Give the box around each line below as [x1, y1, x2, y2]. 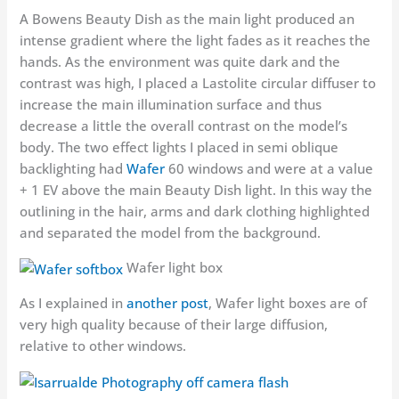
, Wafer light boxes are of [208, 294, 368, 313]
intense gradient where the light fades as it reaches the [20, 31, 371, 50]
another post [126, 294, 209, 313]
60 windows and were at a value [165, 159, 374, 178]
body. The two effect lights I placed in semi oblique [20, 138, 339, 157]
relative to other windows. [20, 337, 187, 355]
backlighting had [20, 159, 127, 178]
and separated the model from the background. [20, 224, 322, 242]
